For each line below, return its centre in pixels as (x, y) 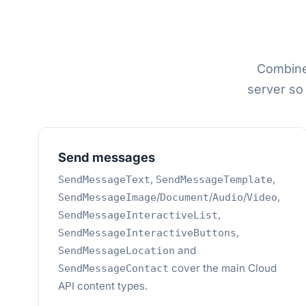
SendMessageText (104, 180)
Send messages (107, 157)
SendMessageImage (107, 197)
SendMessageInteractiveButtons (147, 233)
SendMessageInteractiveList (138, 215)
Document (184, 197)
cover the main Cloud (223, 268)
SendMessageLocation (116, 251)
